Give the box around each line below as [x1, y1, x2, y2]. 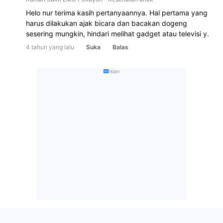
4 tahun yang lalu [26, 43, 74, 51]
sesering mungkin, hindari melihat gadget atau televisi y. [26, 29, 211, 38]
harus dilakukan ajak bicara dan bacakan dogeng [26, 19, 187, 28]
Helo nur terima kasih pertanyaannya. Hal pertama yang [26, 8, 208, 17]
